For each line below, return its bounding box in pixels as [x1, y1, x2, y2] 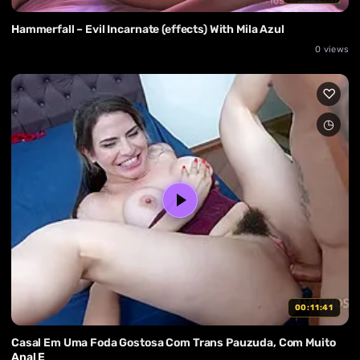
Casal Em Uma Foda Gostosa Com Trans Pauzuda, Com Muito [11, 336, 336, 350]
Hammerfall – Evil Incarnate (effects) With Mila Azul [11, 22, 284, 36]
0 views [315, 44, 349, 55]
